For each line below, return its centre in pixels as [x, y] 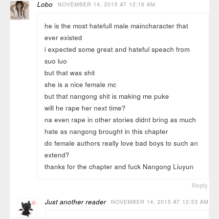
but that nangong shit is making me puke [107, 96]
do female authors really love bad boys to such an [121, 143]
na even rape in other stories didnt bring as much [120, 119]
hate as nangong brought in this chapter [106, 131]
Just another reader [76, 202]
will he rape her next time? [85, 108]
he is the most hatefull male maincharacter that [116, 25]
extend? [57, 154]
